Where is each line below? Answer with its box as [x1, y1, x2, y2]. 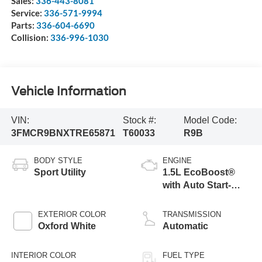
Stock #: [123, 115, 157, 125]
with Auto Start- [163, 180, 231, 191]
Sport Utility [33, 167, 86, 178]
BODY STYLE [33, 156, 82, 166]
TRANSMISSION [163, 210, 221, 219]
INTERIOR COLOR [11, 251, 76, 260]
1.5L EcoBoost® [163, 167, 235, 178]
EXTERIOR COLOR [37, 210, 106, 219]
